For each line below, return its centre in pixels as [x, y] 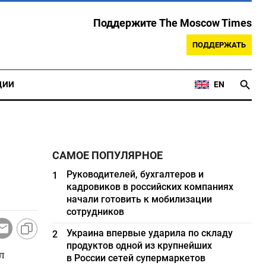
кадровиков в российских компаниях [150, 187]
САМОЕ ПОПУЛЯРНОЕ [108, 156]
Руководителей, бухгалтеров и [135, 174]
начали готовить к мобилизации [140, 199]
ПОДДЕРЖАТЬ [219, 45]
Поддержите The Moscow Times [172, 23]
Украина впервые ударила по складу [150, 233]
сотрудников [96, 212]
